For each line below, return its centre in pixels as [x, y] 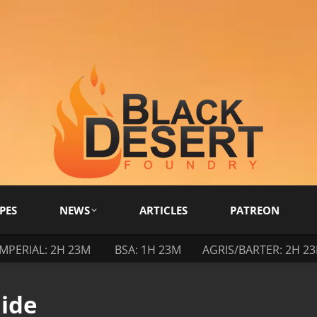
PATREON [255, 210]
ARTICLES [163, 210]
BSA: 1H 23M [148, 249]
